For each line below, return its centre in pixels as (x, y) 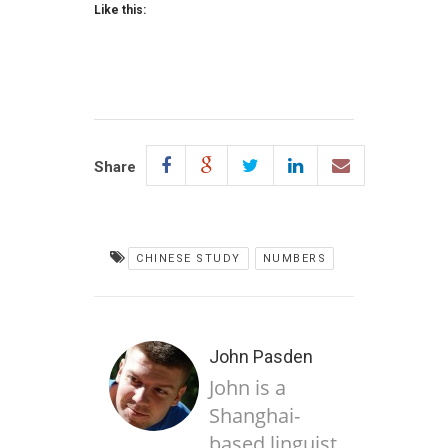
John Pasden (261, 357)
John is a (247, 388)
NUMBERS (294, 259)
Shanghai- (254, 416)
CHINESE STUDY (188, 259)
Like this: (120, 10)
